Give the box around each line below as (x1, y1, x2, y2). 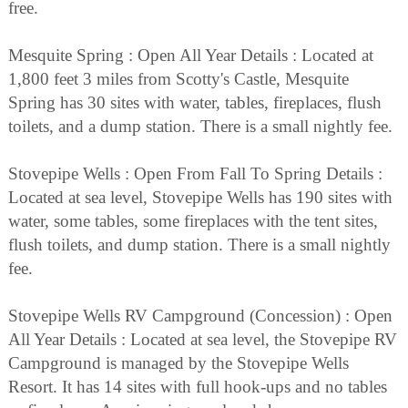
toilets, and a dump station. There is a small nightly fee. (8, 117, 393, 137)
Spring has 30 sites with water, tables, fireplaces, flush (8, 93, 382, 113)
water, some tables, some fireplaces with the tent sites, (8, 211, 378, 231)
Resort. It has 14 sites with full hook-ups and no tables (8, 377, 387, 397)
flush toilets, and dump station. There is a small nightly (8, 235, 391, 255)
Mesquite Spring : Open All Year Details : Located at (8, 46, 373, 66)
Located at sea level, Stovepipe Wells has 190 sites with (8, 188, 393, 208)
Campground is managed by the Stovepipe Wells (8, 353, 349, 373)
